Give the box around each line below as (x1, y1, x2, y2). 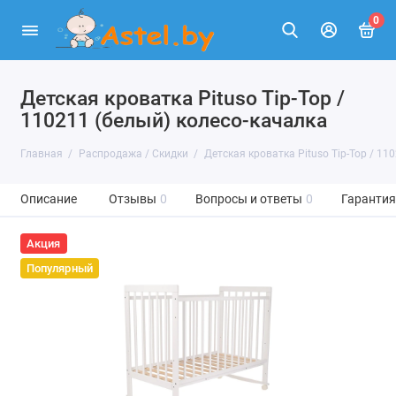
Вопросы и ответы (194, 192, 302, 207)
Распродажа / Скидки (78, 148, 188, 160)
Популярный (26, 261, 93, 275)
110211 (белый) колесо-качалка (19, 109, 327, 132)
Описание (19, 192, 77, 207)
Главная (19, 148, 63, 160)
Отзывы (108, 192, 156, 207)
